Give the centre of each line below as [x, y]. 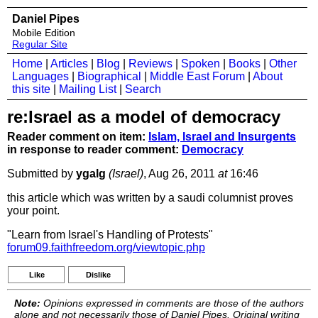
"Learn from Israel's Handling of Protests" [110, 235]
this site [31, 89]
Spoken [201, 64]
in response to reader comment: [94, 149]
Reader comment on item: [78, 137]
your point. [33, 210]
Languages [40, 76]
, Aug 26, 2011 [181, 174]
